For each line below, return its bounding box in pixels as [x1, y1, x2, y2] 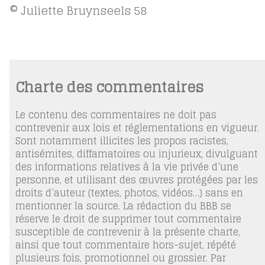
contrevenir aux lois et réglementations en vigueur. [15, 119, 259, 137]
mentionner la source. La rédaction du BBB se [15, 198, 231, 215]
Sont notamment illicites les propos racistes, [15, 132, 228, 150]
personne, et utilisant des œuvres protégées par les [15, 172, 258, 189]
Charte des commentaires [15, 74, 203, 100]
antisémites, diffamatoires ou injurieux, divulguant [15, 146, 258, 163]
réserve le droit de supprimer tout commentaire [15, 211, 241, 228]
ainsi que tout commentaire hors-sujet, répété [15, 237, 236, 254]
